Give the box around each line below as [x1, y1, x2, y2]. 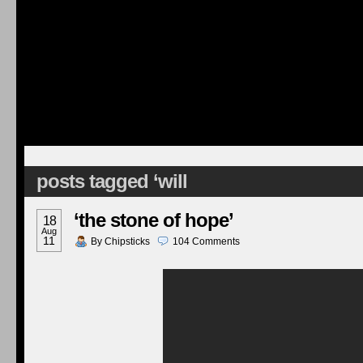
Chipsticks [105, 236, 150, 247]
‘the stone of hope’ [74, 209, 233, 231]
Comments [192, 236, 240, 247]
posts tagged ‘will [36, 170, 187, 192]
